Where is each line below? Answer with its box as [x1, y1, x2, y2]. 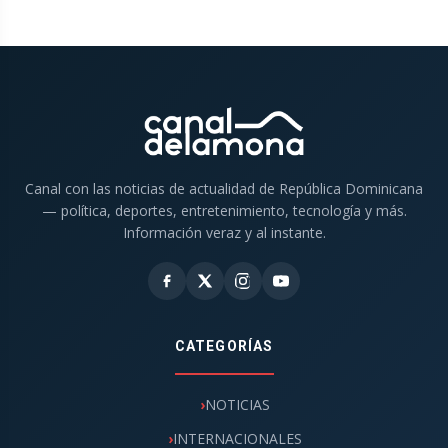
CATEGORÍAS [174, 338, 274, 355]
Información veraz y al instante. [122, 223, 326, 243]
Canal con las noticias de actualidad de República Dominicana [25, 179, 423, 199]
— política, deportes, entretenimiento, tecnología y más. [41, 201, 407, 221]
